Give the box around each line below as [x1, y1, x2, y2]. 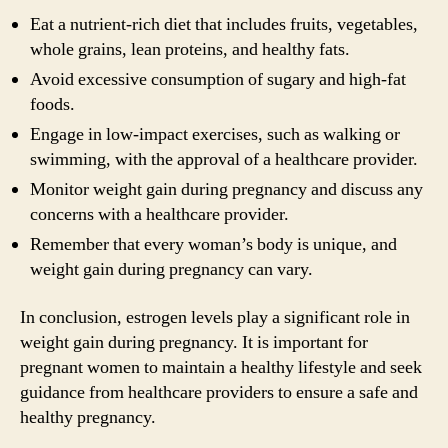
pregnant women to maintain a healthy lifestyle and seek [20, 355, 422, 379]
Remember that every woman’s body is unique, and [30, 233, 397, 256]
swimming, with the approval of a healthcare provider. [30, 148, 418, 171]
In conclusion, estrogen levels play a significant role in [20, 305, 410, 329]
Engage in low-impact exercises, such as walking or [30, 123, 400, 146]
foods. [30, 93, 75, 116]
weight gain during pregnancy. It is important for [20, 330, 368, 354]
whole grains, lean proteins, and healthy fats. [30, 38, 350, 61]
